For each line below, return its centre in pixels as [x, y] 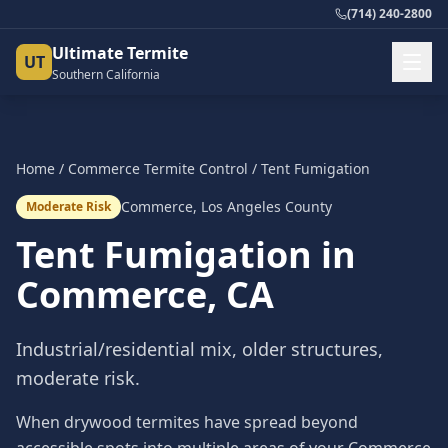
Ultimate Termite [120, 53]
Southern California [106, 74]
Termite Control [194, 168]
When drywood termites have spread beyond [187, 422]
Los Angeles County [266, 206]
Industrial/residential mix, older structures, [199, 349]
